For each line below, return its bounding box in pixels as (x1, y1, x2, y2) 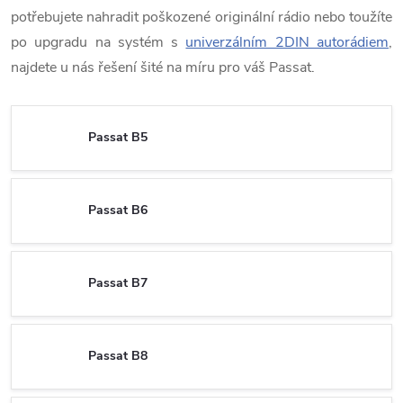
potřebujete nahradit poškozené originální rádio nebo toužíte (11, 6, 392, 27)
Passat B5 (88, 129, 148, 147)
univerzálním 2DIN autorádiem (185, 31, 390, 52)
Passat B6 (88, 201, 148, 219)
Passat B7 (88, 274, 148, 292)
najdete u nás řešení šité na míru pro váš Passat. (11, 57, 315, 77)
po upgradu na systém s (11, 31, 179, 52)
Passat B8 (88, 347, 148, 365)
